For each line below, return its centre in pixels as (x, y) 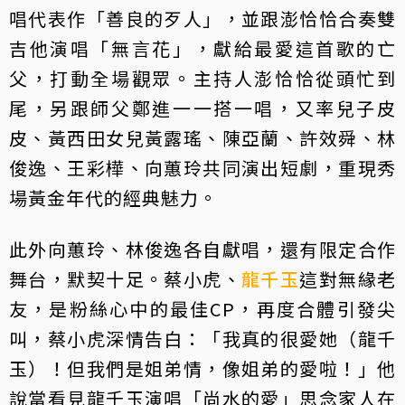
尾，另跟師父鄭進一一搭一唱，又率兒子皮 (202, 108)
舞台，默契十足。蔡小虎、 (126, 278)
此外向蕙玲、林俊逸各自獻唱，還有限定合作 (202, 249)
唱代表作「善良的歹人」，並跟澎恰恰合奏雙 (202, 18)
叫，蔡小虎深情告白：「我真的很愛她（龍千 (202, 338)
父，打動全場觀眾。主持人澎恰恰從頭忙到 (202, 78)
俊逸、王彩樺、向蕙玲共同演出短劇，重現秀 (202, 167)
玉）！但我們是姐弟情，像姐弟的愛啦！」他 (202, 368)
